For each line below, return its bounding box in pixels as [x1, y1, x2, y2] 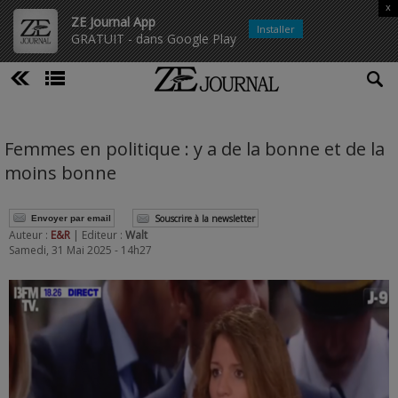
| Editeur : [73, 227, 125, 243]
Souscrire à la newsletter [155, 212, 255, 225]
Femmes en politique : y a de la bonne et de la [4, 137, 385, 161]
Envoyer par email [31, 212, 111, 223]
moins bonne [4, 161, 116, 185]
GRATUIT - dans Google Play [71, 30, 236, 47]
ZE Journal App [71, 13, 155, 30]
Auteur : [9, 227, 51, 243]
